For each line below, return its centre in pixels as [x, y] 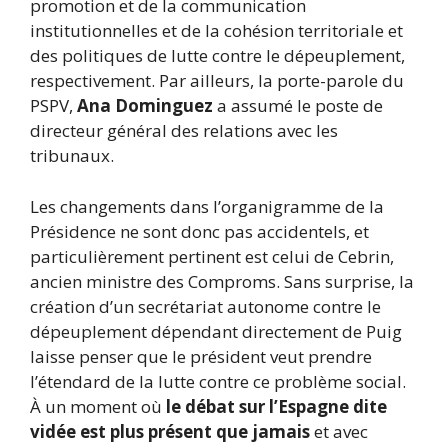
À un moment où [98, 406]
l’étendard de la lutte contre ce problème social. [218, 381]
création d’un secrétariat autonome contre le [205, 306]
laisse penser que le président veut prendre [201, 356]
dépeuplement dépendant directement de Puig [216, 331]
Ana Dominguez [145, 106]
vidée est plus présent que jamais [170, 431]
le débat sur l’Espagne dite [276, 406]
